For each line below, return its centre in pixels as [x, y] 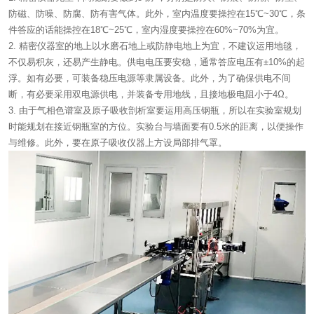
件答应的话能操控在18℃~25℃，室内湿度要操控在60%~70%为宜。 [146, 29]
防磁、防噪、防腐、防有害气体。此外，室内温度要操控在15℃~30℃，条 [157, 13]
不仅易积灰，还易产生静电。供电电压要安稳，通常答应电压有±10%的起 [157, 62]
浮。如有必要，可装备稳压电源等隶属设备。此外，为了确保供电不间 [150, 78]
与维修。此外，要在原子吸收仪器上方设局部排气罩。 [118, 142]
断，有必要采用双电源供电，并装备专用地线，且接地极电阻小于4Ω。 [151, 94]
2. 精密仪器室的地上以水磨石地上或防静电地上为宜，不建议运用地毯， [155, 46]
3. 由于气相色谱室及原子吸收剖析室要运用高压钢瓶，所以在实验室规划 [155, 110]
